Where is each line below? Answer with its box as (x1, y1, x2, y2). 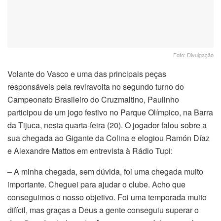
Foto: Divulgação (173, 50, 214, 59)
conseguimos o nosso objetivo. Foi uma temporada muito (7, 191, 207, 203)
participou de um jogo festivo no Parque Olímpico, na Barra (7, 106, 213, 118)
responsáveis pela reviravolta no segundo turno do (7, 80, 184, 92)
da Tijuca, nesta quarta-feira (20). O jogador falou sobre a (7, 119, 207, 131)
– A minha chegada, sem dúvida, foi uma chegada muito (7, 165, 203, 177)
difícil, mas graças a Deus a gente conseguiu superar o (7, 204, 199, 216)
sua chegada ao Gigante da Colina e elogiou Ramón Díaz (7, 132, 210, 144)
